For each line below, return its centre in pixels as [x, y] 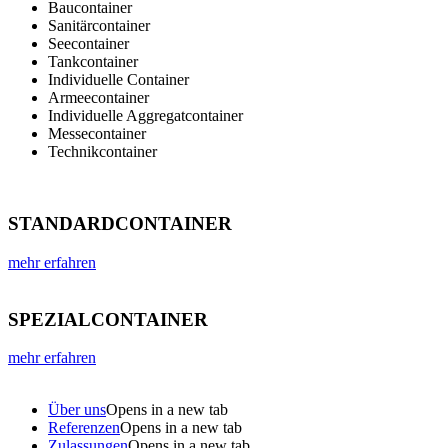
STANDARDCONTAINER [120, 224]
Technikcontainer [102, 151]
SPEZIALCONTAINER [108, 319]
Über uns [77, 410]
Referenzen [84, 428]
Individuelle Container [118, 79]
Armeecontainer [98, 97]
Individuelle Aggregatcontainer [145, 115]
